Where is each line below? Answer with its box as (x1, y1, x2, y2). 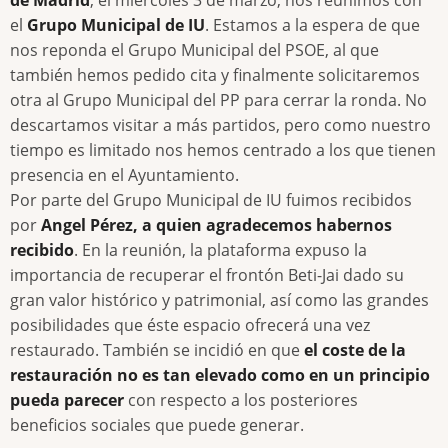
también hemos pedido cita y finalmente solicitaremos (10, 63, 420, 86)
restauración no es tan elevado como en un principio (10, 363, 430, 386)
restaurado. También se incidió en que (10, 338, 304, 361)
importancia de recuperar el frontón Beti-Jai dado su (10, 263, 404, 286)
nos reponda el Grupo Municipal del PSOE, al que (10, 38, 379, 61)
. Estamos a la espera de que (205, 13, 420, 36)
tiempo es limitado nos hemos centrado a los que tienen (10, 138, 436, 161)
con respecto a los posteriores (124, 388, 358, 411)
